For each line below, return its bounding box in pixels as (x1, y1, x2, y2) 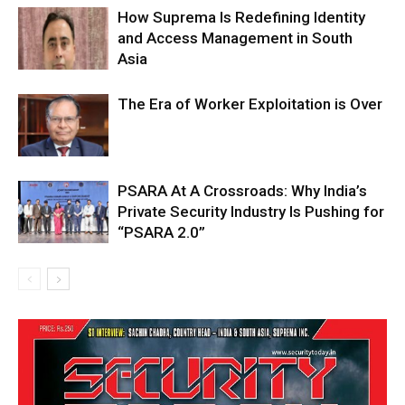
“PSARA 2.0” (118, 223, 209, 242)
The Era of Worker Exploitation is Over (118, 95, 382, 114)
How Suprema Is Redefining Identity (118, 8, 365, 27)
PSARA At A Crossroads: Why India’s (118, 182, 367, 201)
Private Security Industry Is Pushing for (118, 202, 384, 221)
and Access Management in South (118, 29, 353, 48)
